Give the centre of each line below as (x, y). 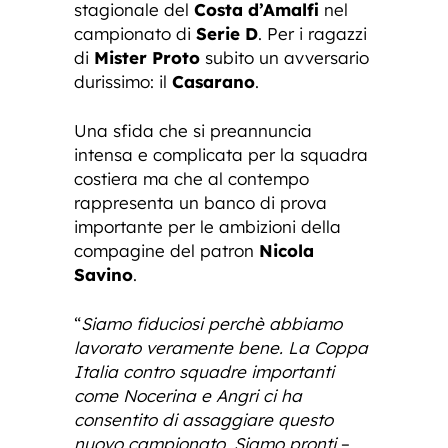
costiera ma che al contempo (191, 178)
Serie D (227, 33)
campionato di (135, 33)
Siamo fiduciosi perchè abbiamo (211, 323)
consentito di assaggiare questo (203, 419)
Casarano (213, 81)
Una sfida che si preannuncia (193, 130)
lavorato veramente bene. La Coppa (221, 347)
